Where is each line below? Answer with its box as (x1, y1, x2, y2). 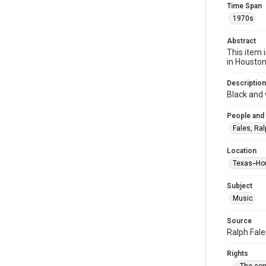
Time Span (227, 2, 262, 10)
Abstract (227, 37, 256, 45)
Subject (227, 182, 252, 190)
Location (227, 147, 256, 155)
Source (227, 217, 252, 225)
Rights (227, 249, 248, 258)
